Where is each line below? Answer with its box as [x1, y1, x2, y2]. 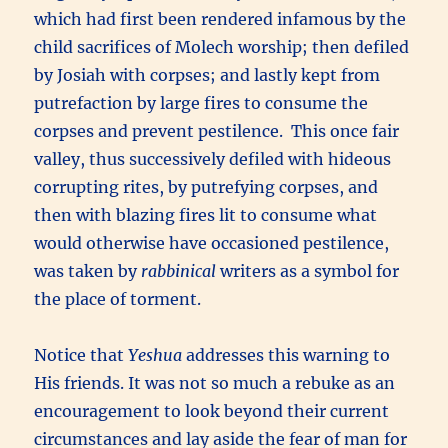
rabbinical [141, 261, 221, 282]
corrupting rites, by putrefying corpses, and [34, 177, 379, 198]
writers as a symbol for [220, 261, 400, 282]
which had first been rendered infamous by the [34, 9, 407, 30]
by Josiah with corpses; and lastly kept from [34, 65, 381, 86]
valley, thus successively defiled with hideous [34, 149, 392, 170]
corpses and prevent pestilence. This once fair [34, 121, 400, 142]
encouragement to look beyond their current [34, 401, 390, 422]
